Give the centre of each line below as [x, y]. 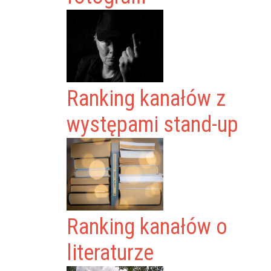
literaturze [110, 253]
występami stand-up [153, 125]
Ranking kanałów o [147, 227]
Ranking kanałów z [146, 99]
